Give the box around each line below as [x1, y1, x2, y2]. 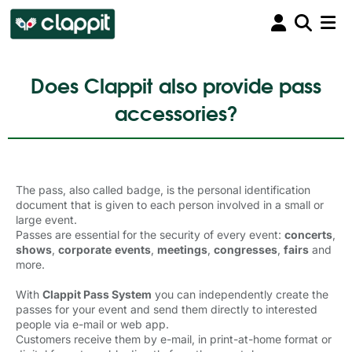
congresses [214, 243, 277, 256]
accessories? [114, 97, 238, 127]
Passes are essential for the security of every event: [16, 228, 284, 241]
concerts [284, 228, 332, 241]
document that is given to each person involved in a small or [16, 198, 324, 211]
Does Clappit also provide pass [31, 69, 321, 100]
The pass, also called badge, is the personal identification [16, 183, 310, 196]
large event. [16, 213, 77, 226]
